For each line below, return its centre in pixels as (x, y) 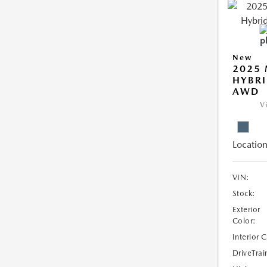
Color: (244, 221)
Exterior (246, 209)
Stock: (244, 193)
